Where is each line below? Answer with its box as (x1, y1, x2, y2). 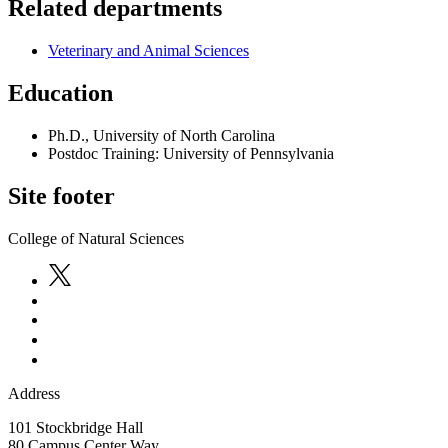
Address (8, 384, 60, 402)
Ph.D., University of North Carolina (48, 126, 275, 144)
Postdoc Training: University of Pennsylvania (48, 144, 334, 162)
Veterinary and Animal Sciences (48, 42, 249, 60)
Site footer (8, 182, 115, 209)
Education (8, 79, 113, 106)
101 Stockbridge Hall (8, 418, 143, 436)
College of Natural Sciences (8, 229, 184, 247)
